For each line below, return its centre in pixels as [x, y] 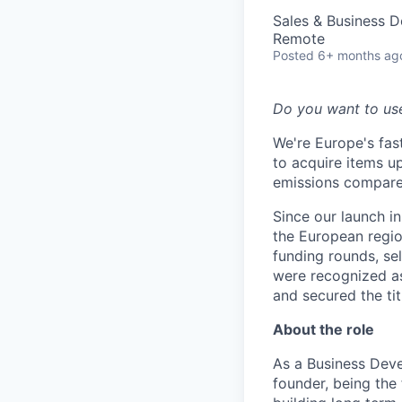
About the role [323, 330]
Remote [299, 39]
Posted [293, 56]
